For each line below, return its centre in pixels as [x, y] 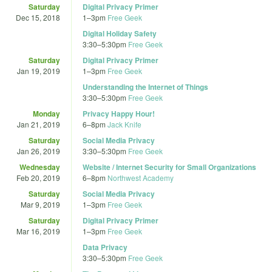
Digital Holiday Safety [120, 33]
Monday [46, 113]
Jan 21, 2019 [39, 124]
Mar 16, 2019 [38, 231]
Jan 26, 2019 [39, 151]
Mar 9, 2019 [40, 204]
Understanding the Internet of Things [145, 87]
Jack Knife [124, 124]
